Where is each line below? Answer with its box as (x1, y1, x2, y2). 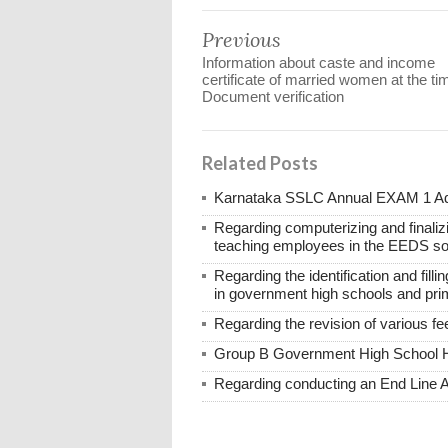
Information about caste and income (202, 53, 435, 71)
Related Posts (202, 151, 318, 174)
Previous (202, 26, 281, 52)
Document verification (202, 87, 344, 105)
